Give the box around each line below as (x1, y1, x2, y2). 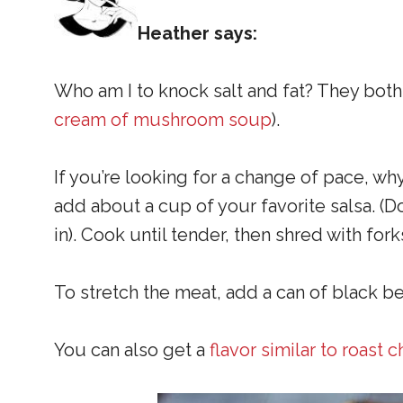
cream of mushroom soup (54, 109, 272, 131)
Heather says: (138, 22, 257, 45)
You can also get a (54, 339, 210, 362)
